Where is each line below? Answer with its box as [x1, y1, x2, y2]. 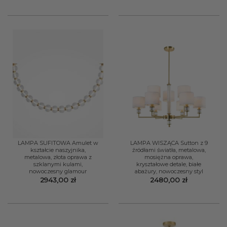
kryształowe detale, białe [136, 161, 202, 168]
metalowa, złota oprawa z [24, 154, 92, 161]
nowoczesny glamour [29, 168, 87, 175]
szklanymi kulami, [33, 161, 83, 168]
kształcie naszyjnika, [30, 146, 86, 154]
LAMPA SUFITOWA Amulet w [17, 139, 98, 147]
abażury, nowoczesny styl [134, 168, 203, 175]
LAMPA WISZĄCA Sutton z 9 [130, 139, 208, 147]
